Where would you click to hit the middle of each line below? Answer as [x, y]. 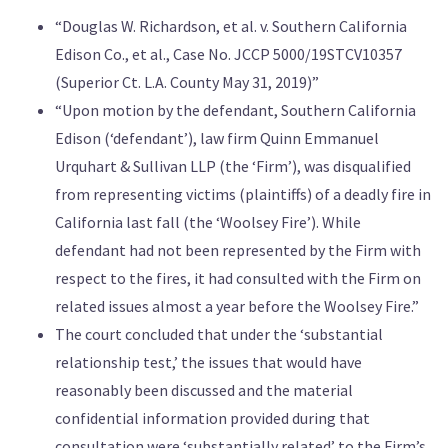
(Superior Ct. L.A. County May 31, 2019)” [187, 82]
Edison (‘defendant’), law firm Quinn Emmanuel [217, 138]
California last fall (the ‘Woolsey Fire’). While [208, 222]
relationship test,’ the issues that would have [208, 362]
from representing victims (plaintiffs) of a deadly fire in [243, 194]
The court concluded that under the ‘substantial [219, 334]
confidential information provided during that [212, 418]
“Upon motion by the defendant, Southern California [235, 110]
